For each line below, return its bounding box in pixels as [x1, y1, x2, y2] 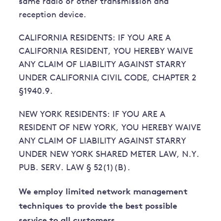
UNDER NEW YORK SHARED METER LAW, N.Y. [19, 150, 200, 159]
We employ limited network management [19, 186, 188, 197]
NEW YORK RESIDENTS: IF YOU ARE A [19, 110, 166, 119]
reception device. [19, 11, 87, 20]
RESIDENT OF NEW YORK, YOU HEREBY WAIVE [19, 124, 201, 133]
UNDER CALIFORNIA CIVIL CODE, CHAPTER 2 [19, 74, 197, 83]
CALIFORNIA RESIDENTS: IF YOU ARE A [19, 34, 171, 43]
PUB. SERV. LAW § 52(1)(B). [19, 164, 131, 173]
